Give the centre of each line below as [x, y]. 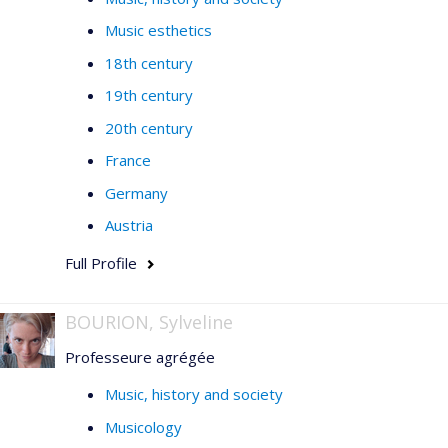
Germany [136, 192]
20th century [149, 127]
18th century [149, 62]
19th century [149, 95]
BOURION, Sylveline [149, 322]
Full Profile [101, 262]
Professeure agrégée [140, 356]
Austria [129, 225]
